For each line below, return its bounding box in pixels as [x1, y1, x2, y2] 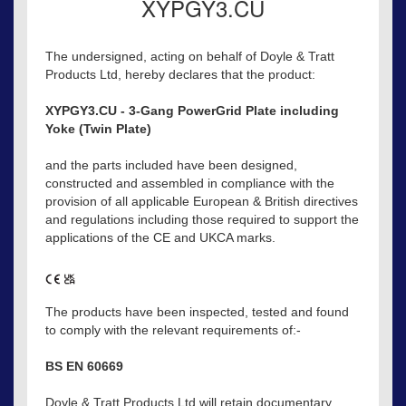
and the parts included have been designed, [45, 157, 297, 172]
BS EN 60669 [45, 359, 123, 374]
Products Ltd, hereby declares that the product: [45, 66, 315, 82]
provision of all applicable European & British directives [45, 193, 358, 208]
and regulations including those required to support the [45, 211, 359, 227]
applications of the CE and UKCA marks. [45, 229, 275, 245]
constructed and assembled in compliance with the [45, 175, 334, 190]
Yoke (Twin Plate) [45, 121, 151, 136]
